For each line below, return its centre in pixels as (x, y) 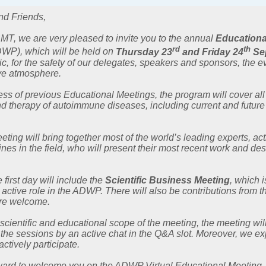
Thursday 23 (143, 52)
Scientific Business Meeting (167, 180)
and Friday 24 (212, 52)
